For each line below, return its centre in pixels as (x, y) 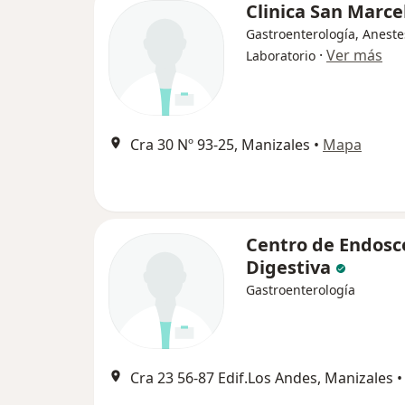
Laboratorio (281, 56)
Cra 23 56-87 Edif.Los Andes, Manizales (262, 378)
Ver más (354, 55)
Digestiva (291, 267)
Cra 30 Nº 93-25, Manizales (220, 145)
